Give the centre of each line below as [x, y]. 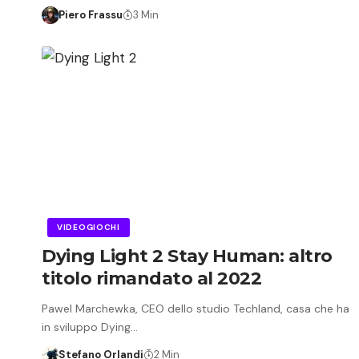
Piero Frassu [90, 14]
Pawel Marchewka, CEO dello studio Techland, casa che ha [196, 308]
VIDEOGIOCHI [89, 227]
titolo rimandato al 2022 [151, 278]
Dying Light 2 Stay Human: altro [187, 256]
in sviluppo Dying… [90, 327]
